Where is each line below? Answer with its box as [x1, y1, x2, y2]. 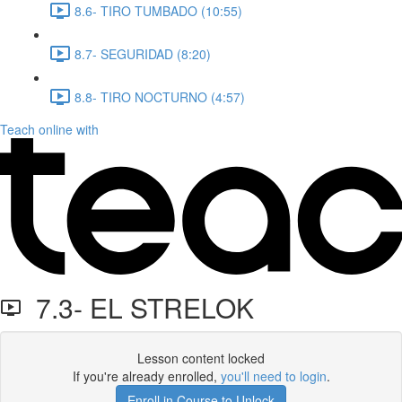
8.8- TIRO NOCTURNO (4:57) [74, 87, 245, 106]
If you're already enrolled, [72, 367, 221, 385]
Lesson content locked [137, 349, 265, 367]
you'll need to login [220, 367, 327, 385]
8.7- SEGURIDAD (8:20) [74, 44, 211, 63]
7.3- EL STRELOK [22, 288, 254, 327]
